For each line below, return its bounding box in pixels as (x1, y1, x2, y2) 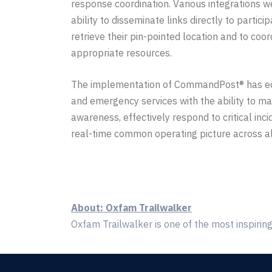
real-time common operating (71, 127, 200, 140)
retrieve (71, 30, 105, 42)
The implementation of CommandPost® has (71, 78, 265, 90)
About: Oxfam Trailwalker (71, 201, 192, 214)
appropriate (71, 46, 124, 59)
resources (126, 46, 170, 59)
